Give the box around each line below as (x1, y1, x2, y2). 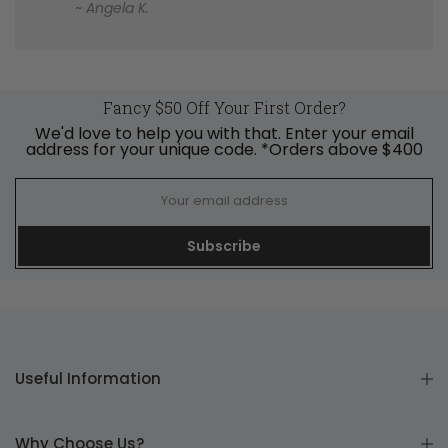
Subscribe (187, 235, 261, 256)
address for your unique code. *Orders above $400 (25, 137, 423, 161)
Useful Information (15, 367, 161, 389)
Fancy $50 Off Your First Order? (102, 96, 346, 118)
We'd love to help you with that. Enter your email (34, 121, 414, 145)
